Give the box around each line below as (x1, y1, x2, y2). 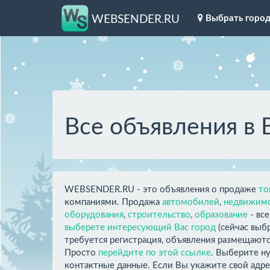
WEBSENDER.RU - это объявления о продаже (64, 184, 259, 194)
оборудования (64, 210, 124, 219)
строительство (128, 210, 190, 219)
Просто (64, 248, 98, 257)
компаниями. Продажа (64, 197, 162, 207)
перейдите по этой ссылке (98, 248, 211, 257)
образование (195, 210, 248, 219)
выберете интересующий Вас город (64, 222, 216, 232)
